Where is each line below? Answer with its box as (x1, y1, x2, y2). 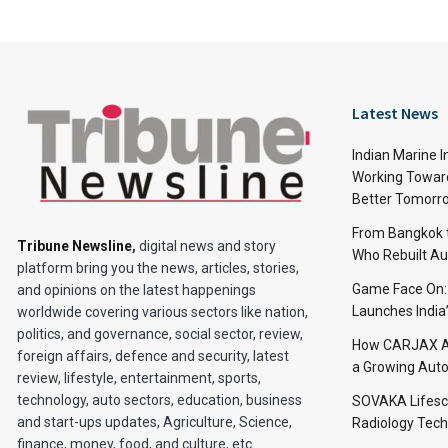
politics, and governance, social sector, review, (17, 325, 303, 342)
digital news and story (136, 237, 276, 254)
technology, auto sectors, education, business (17, 391, 302, 408)
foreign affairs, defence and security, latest (17, 347, 289, 364)
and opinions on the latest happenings (17, 281, 256, 298)
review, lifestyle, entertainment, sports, (17, 369, 261, 386)
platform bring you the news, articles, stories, (17, 259, 299, 276)
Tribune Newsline (17, 237, 132, 254)
